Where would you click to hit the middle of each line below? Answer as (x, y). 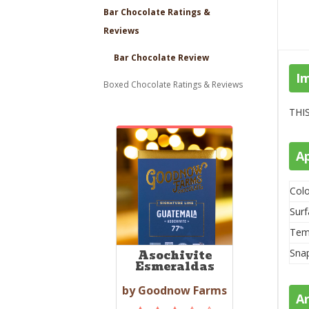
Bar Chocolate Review (162, 57)
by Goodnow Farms (175, 290)
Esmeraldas (175, 266)
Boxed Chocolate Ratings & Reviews (173, 84)
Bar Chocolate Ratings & (157, 12)
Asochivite (175, 255)
